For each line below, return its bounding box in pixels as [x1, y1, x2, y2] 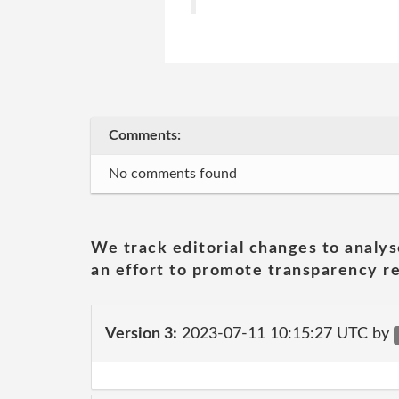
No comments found [109, 167, 237, 181]
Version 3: [105, 325, 177, 342]
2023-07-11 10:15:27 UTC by [177, 325, 394, 342]
